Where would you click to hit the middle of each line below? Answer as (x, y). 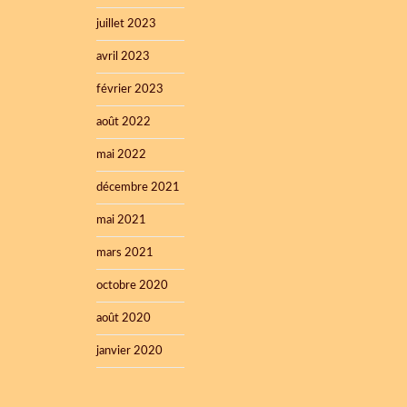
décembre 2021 (138, 188)
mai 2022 (121, 155)
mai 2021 (121, 220)
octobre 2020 (132, 286)
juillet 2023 (126, 24)
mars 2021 (125, 253)
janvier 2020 (129, 351)
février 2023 (130, 89)
